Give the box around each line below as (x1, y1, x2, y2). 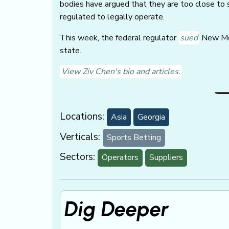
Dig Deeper (64, 197, 169, 222)
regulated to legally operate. (60, 11, 165, 23)
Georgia (138, 111, 165, 123)
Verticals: (60, 130, 100, 144)
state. (60, 45, 81, 57)
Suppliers (149, 152, 183, 164)
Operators (102, 152, 139, 164)
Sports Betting (107, 131, 161, 143)
